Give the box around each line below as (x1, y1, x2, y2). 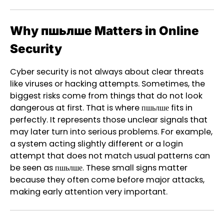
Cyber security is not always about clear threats (10, 66, 203, 78)
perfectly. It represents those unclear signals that (10, 114, 207, 126)
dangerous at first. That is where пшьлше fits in (10, 102, 192, 114)
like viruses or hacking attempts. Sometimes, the (10, 78, 205, 90)
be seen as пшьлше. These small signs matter (10, 162, 187, 174)
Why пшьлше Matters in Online (10, 23, 199, 38)
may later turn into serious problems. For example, (10, 126, 212, 138)
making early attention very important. (10, 186, 167, 198)
